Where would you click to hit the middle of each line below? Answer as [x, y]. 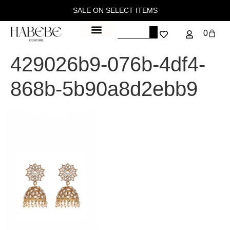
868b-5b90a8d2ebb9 [104, 89]
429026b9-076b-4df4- [108, 64]
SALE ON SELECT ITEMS [115, 10]
